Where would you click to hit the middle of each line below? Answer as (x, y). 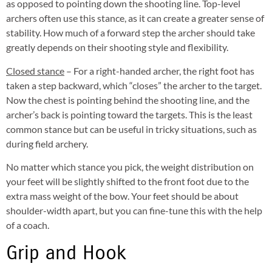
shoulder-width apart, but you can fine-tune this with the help (134, 211)
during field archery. (47, 143)
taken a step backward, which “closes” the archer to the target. (134, 85)
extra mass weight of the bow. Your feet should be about (122, 196)
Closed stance (35, 70)
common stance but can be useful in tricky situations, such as (131, 129)
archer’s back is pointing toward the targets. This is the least (129, 114)
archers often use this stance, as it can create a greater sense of (135, 18)
